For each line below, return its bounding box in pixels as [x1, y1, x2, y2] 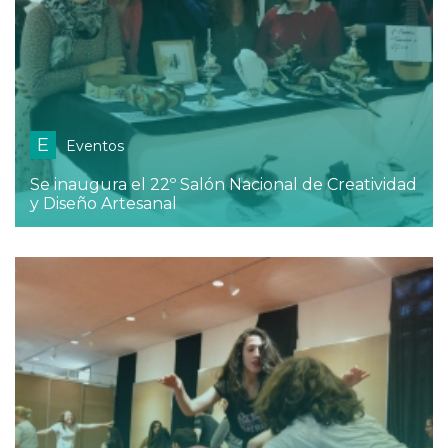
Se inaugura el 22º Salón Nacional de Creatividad [30, 175, 417, 195]
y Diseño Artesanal [30, 194, 177, 214]
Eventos [66, 137, 124, 156]
